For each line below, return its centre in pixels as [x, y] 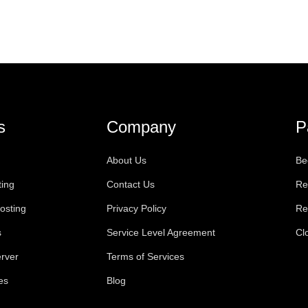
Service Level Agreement [161, 232]
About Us [126, 160]
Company [141, 127]
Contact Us [130, 184]
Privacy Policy [136, 208]
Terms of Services [145, 256]
